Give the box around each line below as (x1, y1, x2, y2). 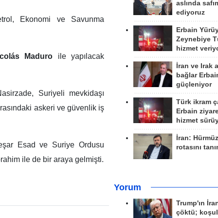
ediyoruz (176, 9, 205, 16)
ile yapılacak (57, 52, 104, 61)
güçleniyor (176, 81, 212, 88)
